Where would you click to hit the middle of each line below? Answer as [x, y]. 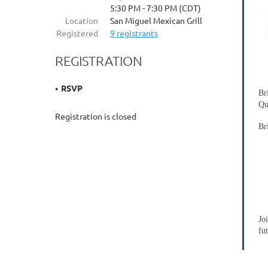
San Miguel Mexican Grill [156, 20]
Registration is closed [96, 116]
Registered [77, 33]
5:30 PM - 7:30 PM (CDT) [156, 8]
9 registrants [134, 33]
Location [82, 20]
